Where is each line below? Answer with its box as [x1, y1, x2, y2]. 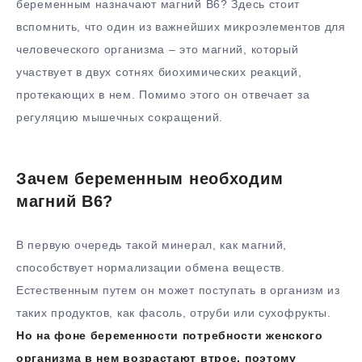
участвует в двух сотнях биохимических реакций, [16, 65, 302, 79]
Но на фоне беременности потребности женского [16, 328, 323, 342]
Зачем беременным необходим [16, 170, 284, 188]
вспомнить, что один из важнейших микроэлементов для [16, 20, 346, 34]
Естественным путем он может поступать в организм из [16, 283, 340, 297]
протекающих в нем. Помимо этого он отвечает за [16, 88, 310, 102]
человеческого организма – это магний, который [16, 43, 299, 57]
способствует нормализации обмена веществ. [16, 260, 285, 274]
